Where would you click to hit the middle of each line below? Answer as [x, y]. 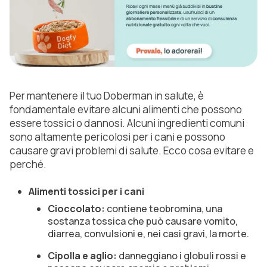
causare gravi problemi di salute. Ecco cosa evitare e [132, 150]
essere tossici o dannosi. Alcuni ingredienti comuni [127, 123]
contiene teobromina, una [164, 208]
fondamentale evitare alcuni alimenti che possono [126, 109]
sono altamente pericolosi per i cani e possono [117, 136]
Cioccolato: [76, 208]
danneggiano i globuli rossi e [181, 255]
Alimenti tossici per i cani [86, 191]
